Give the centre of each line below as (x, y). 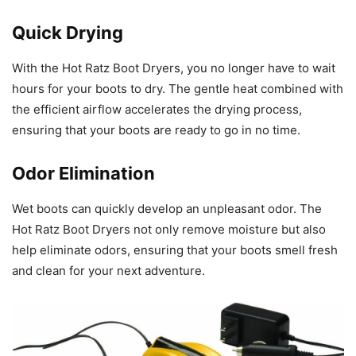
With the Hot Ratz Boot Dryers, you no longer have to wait (174, 68)
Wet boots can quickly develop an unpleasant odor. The (167, 208)
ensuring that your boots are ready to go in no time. (156, 130)
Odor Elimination (83, 173)
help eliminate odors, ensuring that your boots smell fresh (175, 250)
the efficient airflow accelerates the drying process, (157, 109)
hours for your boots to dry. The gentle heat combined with (178, 88)
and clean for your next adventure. (108, 270)
